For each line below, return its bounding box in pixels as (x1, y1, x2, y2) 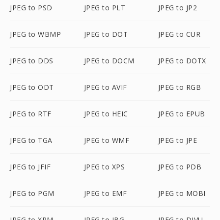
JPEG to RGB (158, 82, 201, 92)
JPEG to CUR (158, 29, 201, 39)
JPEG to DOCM (83, 56, 135, 65)
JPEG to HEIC (83, 109, 128, 118)
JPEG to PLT (83, 3, 126, 12)
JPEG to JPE (158, 136, 197, 145)
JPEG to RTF (10, 109, 52, 118)
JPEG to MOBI (158, 189, 206, 198)
